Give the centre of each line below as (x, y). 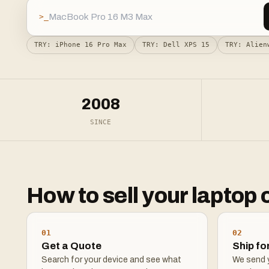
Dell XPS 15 (186, 45)
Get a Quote (71, 246)
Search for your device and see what (111, 260)
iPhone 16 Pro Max (91, 45)
